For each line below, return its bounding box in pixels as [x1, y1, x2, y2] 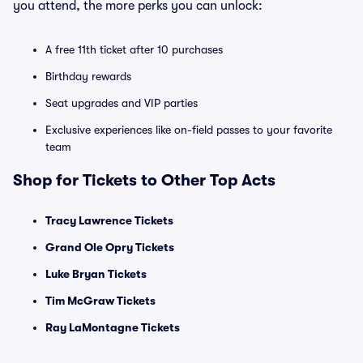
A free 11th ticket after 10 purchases [45, 43, 223, 56]
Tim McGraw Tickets [45, 294, 156, 307]
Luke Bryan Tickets [45, 267, 147, 280]
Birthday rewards [45, 70, 131, 83]
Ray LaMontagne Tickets [45, 321, 180, 334]
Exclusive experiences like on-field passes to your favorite [45, 123, 332, 136]
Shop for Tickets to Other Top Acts [13, 171, 275, 190]
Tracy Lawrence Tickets [45, 214, 173, 227]
